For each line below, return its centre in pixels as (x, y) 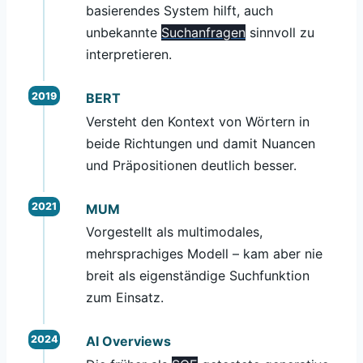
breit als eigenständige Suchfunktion (197, 276)
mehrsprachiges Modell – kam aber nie (204, 254)
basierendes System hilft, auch (179, 10)
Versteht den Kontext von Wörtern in (197, 121)
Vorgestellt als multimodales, (174, 232)
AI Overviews (128, 342)
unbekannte (123, 32)
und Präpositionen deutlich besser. (191, 165)
